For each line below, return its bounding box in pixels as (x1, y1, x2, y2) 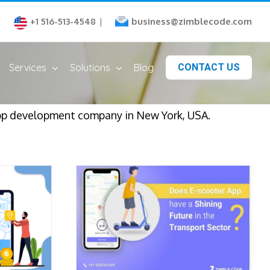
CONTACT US (178, 61, 240, 73)
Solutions (70, 61, 110, 74)
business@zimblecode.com (131, 16, 252, 27)
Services (9, 61, 46, 74)
